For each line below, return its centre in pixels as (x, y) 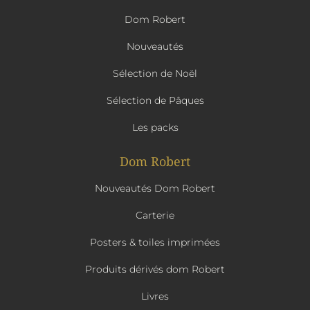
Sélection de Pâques (155, 100)
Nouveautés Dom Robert (155, 188)
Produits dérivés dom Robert (155, 269)
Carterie (155, 215)
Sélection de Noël (155, 73)
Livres (155, 296)
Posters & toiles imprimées (155, 242)
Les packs (155, 127)
